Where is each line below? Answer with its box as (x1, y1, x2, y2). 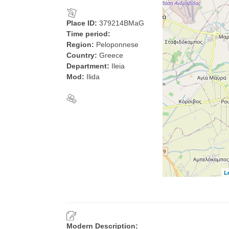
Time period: (66, 30, 110, 38)
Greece (99, 51, 123, 59)
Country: (66, 51, 99, 59)
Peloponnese (96, 40, 139, 49)
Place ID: (66, 19, 99, 27)
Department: (66, 62, 111, 70)
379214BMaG (99, 19, 144, 27)
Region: (66, 40, 96, 49)
